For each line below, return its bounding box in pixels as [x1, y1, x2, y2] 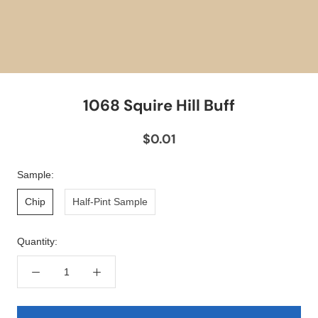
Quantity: [17, 236, 57, 248]
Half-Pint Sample [72, 196, 148, 208]
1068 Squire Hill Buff [83, 95, 235, 116]
